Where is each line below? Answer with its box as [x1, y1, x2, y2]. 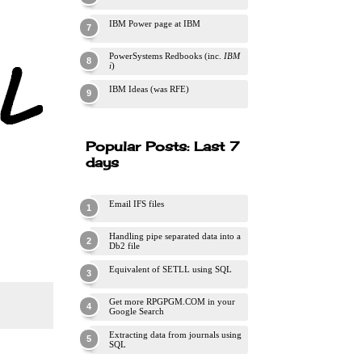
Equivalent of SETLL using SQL [109, 263, 232, 274]
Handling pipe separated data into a [109, 231, 241, 242]
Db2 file [109, 241, 140, 251]
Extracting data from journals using [109, 330, 242, 340]
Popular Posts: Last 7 [86, 137, 239, 154]
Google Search [109, 306, 164, 317]
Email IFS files [109, 198, 164, 208]
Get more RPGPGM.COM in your [109, 297, 235, 307]
